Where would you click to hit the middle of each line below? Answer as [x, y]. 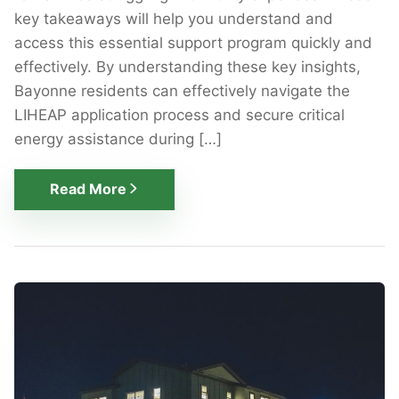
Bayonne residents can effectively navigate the [182, 90]
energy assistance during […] [118, 138]
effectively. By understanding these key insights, [187, 66]
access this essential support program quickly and [193, 42]
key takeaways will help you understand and [174, 18]
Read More [88, 189]
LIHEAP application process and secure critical [179, 114]
